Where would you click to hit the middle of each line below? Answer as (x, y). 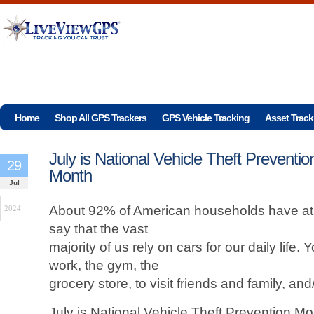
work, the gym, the (104, 265)
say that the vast (98, 229)
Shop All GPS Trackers (101, 118)
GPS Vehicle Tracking (206, 118)
